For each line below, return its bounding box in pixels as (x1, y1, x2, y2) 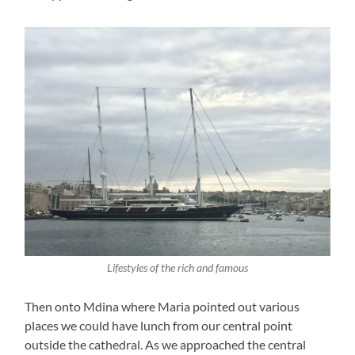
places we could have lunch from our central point (25, 318, 293, 334)
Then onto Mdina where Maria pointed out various (25, 299, 300, 315)
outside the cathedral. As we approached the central (25, 337, 307, 353)
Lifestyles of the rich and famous (106, 261, 248, 274)
